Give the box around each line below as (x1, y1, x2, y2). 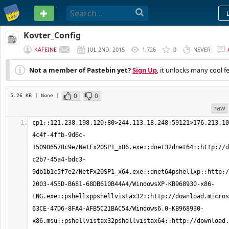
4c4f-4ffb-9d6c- (32, 131, 86, 139)
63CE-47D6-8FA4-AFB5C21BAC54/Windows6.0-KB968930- (32, 205, 204, 212)
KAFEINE (34, 45, 57, 53)
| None (35, 92, 56, 98)
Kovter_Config (24, 30, 81, 41)
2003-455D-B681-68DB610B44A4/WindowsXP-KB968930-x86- (32, 180, 215, 188)
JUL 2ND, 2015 (88, 45, 125, 53)
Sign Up (132, 65, 157, 75)
